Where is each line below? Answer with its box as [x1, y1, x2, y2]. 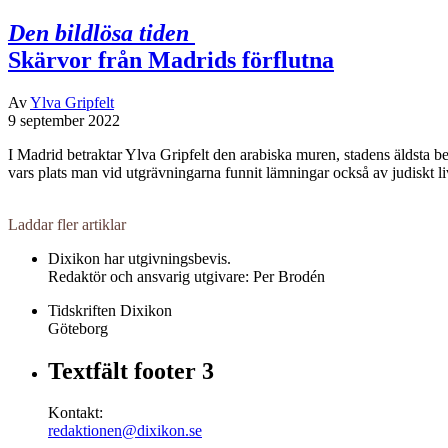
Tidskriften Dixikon [48, 301, 172, 319]
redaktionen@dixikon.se [48, 422, 202, 440]
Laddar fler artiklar [8, 215, 126, 233]
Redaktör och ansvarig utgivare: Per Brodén [48, 267, 325, 285]
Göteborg [48, 319, 108, 337]
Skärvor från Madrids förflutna [8, 46, 334, 73]
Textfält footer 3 [48, 357, 214, 384]
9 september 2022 [8, 111, 120, 129]
